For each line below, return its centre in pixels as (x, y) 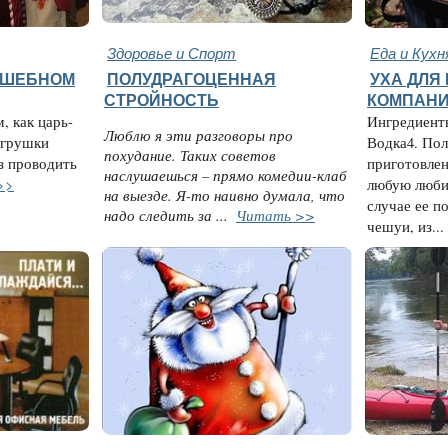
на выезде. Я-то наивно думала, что (224, 194)
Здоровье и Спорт (171, 53)
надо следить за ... (168, 214)
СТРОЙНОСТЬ (161, 100)
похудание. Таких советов (190, 154)
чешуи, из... (405, 227)
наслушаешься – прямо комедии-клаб (225, 174)
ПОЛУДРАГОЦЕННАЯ (191, 79)
